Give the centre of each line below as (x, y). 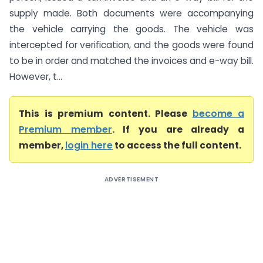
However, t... (36, 77)
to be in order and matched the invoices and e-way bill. (131, 61)
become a (218, 114)
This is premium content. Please (106, 114)
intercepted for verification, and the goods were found (131, 45)
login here (89, 145)
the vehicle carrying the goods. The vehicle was (131, 29)
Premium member (65, 129)
